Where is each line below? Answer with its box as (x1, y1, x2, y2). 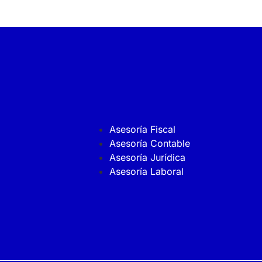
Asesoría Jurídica (109, 151, 185, 163)
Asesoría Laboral (109, 165, 184, 177)
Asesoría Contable (109, 137, 190, 149)
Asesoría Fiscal (109, 123, 175, 135)
